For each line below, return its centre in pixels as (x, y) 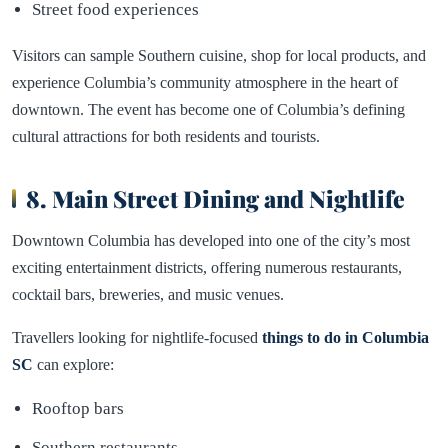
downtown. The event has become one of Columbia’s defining (208, 109)
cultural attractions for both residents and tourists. (166, 136)
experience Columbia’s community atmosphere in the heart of (205, 82)
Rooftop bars (78, 408)
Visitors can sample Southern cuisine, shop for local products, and (219, 55)
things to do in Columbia (345, 337)
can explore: (73, 364)
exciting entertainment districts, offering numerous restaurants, (207, 267)
